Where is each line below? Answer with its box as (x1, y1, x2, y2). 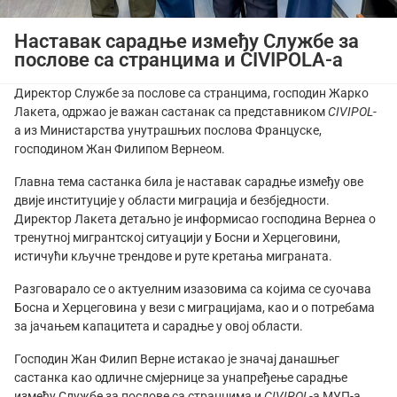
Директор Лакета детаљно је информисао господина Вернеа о (14, 212, 376, 227)
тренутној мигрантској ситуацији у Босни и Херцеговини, (14, 230, 340, 245)
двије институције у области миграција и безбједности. (14, 193, 330, 208)
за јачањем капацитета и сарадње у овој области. (14, 319, 303, 334)
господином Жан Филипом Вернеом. (14, 142, 225, 157)
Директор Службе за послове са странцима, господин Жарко (14, 86, 369, 101)
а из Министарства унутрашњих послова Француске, (14, 123, 322, 138)
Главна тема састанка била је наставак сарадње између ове (14, 175, 363, 190)
